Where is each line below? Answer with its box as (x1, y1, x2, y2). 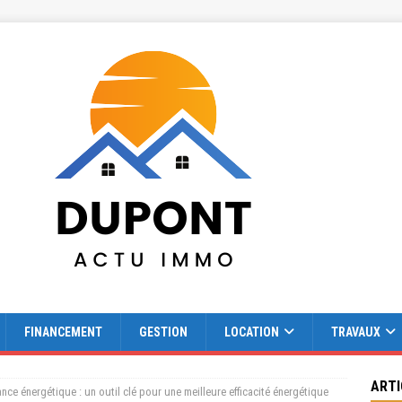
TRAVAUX (331, 325, 380, 339)
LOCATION (224, 325, 279, 339)
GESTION (139, 325, 188, 339)
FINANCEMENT (24, 325, 102, 339)
